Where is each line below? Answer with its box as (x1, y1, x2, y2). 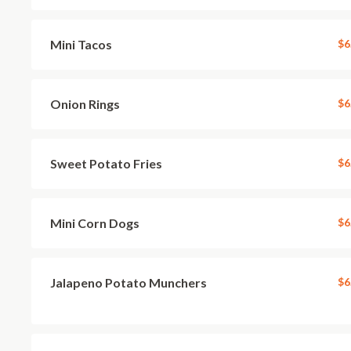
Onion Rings (50, 96, 120, 111)
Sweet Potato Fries (50, 156, 162, 171)
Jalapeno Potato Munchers (50, 275, 207, 290)
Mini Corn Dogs (50, 215, 139, 230)
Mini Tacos (50, 37, 112, 52)
